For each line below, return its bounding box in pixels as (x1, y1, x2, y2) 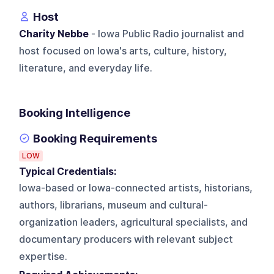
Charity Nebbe (19, 28, 89, 40)
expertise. (19, 250, 68, 262)
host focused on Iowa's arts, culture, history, (19, 45, 228, 57)
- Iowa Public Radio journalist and (89, 28, 245, 40)
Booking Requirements (33, 131, 158, 145)
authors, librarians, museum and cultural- (19, 199, 209, 211)
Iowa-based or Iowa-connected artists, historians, (19, 182, 253, 194)
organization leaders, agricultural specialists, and (19, 216, 248, 228)
